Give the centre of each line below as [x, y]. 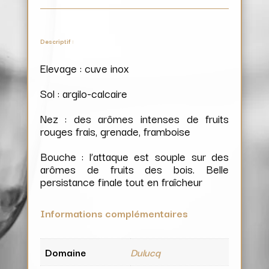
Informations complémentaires [114, 213]
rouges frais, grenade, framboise [115, 131]
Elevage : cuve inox [84, 68]
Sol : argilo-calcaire [83, 93]
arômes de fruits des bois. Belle [134, 168]
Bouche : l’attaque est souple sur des [134, 156]
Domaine [65, 252]
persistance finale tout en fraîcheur [121, 181]
